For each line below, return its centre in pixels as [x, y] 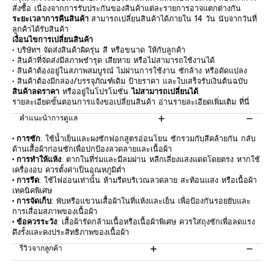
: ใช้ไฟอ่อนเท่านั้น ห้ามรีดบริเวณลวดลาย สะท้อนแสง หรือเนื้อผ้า [148, 180]
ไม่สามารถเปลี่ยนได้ [165, 91]
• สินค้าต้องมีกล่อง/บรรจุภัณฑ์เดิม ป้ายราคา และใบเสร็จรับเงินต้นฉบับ [130, 81]
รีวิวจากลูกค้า [41, 248]
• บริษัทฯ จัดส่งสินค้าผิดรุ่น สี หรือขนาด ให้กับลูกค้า [99, 50]
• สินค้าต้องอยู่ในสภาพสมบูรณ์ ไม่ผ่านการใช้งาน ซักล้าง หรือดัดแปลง [130, 71]
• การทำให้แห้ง [37, 159]
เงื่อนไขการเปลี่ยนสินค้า [53, 39]
